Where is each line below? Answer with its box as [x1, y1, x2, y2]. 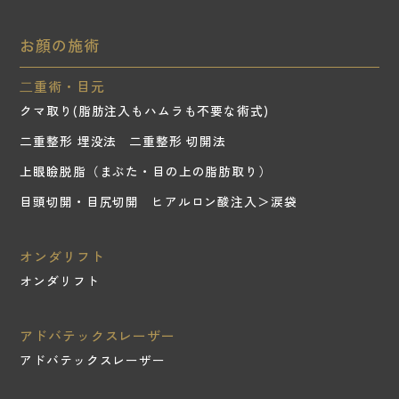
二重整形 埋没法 [20, 132, 118, 151]
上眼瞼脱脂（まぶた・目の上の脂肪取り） [20, 162, 272, 181]
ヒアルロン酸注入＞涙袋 [151, 192, 297, 211]
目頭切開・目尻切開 [20, 192, 140, 211]
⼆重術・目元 [20, 77, 105, 96]
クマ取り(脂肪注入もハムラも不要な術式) [20, 102, 269, 120]
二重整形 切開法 [129, 132, 226, 151]
